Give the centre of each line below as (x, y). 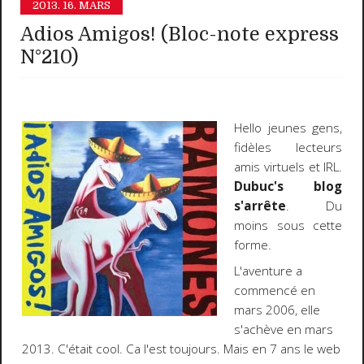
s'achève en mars (284, 330)
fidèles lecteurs (288, 147)
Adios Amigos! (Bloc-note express (180, 35)
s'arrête (260, 206)
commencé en (275, 291)
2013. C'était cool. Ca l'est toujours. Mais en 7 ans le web (181, 349)
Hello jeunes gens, (288, 128)
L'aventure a (269, 271)
